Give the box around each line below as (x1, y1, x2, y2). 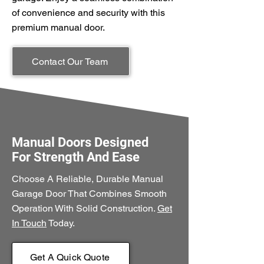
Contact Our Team (31, 55, 108, 67)
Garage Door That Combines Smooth (12, 188, 167, 199)
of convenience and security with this (12, 7, 165, 18)
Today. (47, 217, 75, 229)
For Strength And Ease (12, 150, 140, 164)
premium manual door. (12, 22, 105, 33)
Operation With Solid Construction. (12, 203, 157, 214)
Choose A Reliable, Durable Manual (12, 173, 163, 184)
